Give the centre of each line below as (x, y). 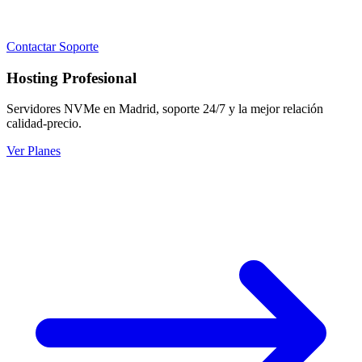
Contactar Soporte (53, 46)
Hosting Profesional (72, 78)
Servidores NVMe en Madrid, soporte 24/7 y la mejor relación (165, 109)
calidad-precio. (44, 124)
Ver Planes (34, 151)
